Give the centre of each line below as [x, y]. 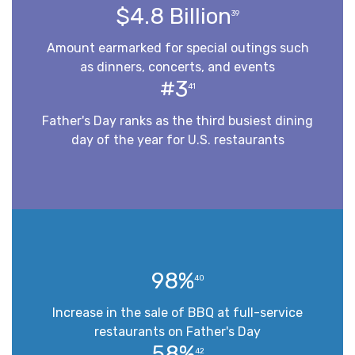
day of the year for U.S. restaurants [177, 139]
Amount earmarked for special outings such [177, 48]
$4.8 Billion [174, 16]
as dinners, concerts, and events [177, 67]
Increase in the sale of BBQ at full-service [177, 312]
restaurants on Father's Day [177, 331]
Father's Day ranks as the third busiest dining [177, 120]
